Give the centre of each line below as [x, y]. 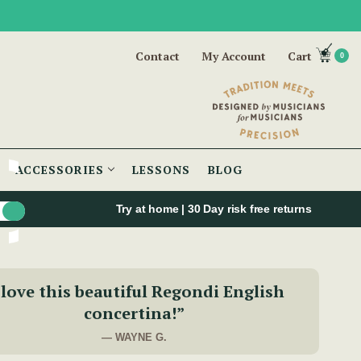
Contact [158, 56]
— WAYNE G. [134, 338]
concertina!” [134, 313]
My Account [234, 56]
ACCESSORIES [62, 170]
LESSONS [161, 170]
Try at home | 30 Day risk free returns [215, 209]
